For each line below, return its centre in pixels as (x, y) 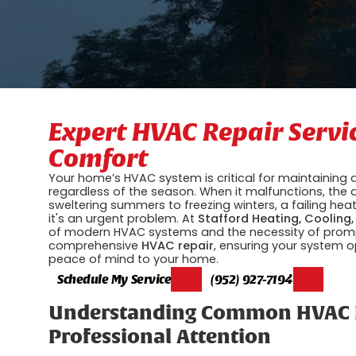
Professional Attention (160, 337)
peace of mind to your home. (134, 259)
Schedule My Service (114, 279)
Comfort (99, 158)
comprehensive (95, 245)
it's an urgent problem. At (124, 218)
